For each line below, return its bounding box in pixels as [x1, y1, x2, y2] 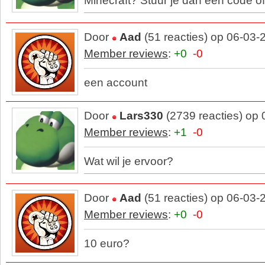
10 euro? [84, 237, 130, 250]
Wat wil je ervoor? [84, 155, 173, 167]
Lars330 [119, 109, 163, 122]
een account [84, 76, 147, 89]
